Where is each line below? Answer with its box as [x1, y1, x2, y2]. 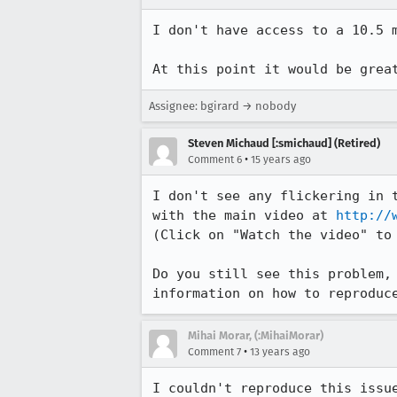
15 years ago [251, 153, 311, 166]
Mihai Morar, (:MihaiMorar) [188, 329, 323, 342]
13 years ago [250, 346, 310, 358]
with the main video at [152, 207, 336, 223]
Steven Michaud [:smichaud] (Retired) [188, 136, 380, 150]
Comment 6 [188, 153, 242, 166]
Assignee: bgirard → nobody [149, 99, 296, 113]
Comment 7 [188, 346, 241, 358]
